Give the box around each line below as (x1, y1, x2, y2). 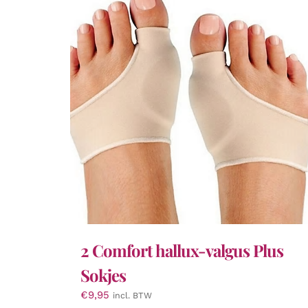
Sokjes (80, 263, 126, 286)
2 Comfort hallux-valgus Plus (80, 239, 283, 261)
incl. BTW (113, 289, 152, 300)
